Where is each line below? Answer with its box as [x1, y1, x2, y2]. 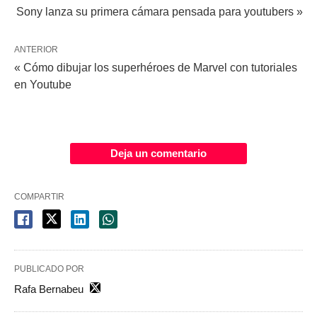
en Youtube [14, 79, 71, 91]
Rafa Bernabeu [14, 283, 83, 296]
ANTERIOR [14, 45, 58, 55]
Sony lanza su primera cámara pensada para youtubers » [16, 6, 303, 18]
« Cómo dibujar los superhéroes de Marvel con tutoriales [14, 62, 297, 74]
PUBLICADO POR [14, 264, 84, 275]
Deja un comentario [110, 147, 207, 160]
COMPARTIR [14, 192, 64, 202]
